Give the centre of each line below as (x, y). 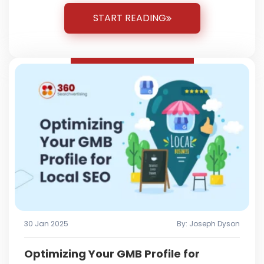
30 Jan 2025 (46, 223)
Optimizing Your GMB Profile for (112, 253)
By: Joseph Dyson (209, 223)
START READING (129, 18)
